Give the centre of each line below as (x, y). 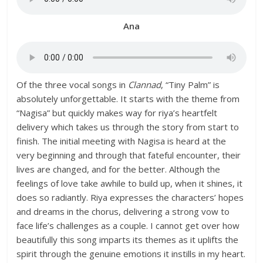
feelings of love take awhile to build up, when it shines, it (130, 183)
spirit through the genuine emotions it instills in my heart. (131, 254)
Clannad (145, 85)
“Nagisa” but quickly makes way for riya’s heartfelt (117, 113)
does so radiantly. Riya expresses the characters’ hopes (130, 197)
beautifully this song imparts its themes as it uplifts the (128, 240)
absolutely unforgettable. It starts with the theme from (128, 99)
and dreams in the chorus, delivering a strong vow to (123, 211)
